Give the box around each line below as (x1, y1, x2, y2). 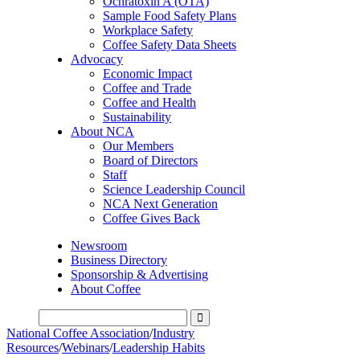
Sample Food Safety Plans (103, 9, 236, 22)
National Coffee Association (6, 326, 149, 340)
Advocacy (71, 52, 123, 66)
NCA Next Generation (103, 197, 218, 211)
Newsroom (71, 239, 127, 252)
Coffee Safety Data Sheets (103, 38, 236, 51)
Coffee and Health (103, 96, 196, 109)
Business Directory (71, 253, 167, 267)
